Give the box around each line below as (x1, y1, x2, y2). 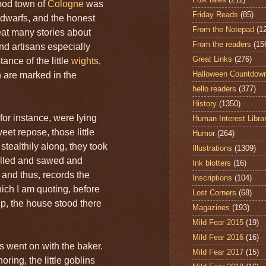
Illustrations (192, 144, 232, 153)
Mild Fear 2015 (192, 218, 243, 227)
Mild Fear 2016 (192, 233, 243, 242)
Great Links (192, 55, 232, 64)
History (192, 99, 217, 109)
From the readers (192, 40, 251, 49)
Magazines (192, 203, 230, 213)
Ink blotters (192, 159, 231, 168)
